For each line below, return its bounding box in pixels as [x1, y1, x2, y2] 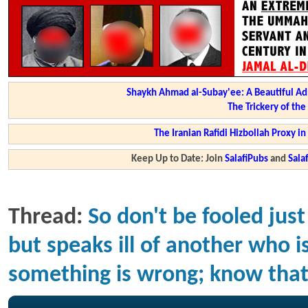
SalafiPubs [225, 154, 269, 164]
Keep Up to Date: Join [131, 154, 225, 164]
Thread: [8, 206, 88, 230]
